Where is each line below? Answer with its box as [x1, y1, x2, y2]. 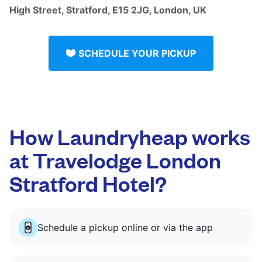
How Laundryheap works [9, 122, 250, 150]
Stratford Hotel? [9, 168, 167, 196]
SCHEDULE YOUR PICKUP [78, 47, 196, 59]
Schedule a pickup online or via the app [37, 221, 213, 233]
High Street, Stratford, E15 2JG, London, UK [9, 4, 206, 16]
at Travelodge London [9, 145, 221, 173]
